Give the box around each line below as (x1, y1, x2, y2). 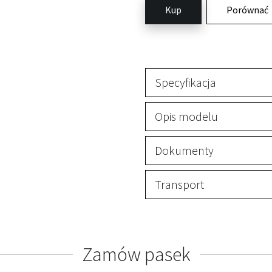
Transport (155, 177, 204, 192)
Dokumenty (155, 143, 214, 158)
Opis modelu (155, 109, 218, 124)
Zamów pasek (81, 242, 191, 267)
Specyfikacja (155, 75, 216, 90)
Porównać (226, 4, 268, 16)
